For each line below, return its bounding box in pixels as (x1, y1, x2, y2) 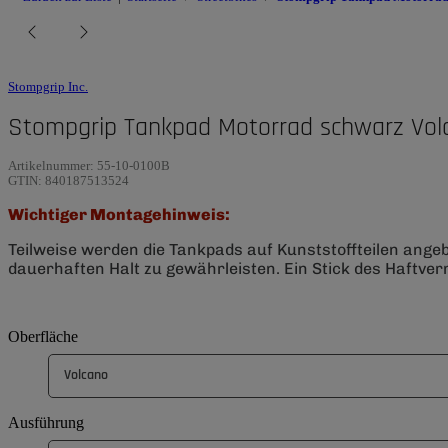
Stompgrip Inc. (8, 79, 88, 94)
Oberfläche (8, 327, 82, 345)
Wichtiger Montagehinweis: (8, 204, 230, 224)
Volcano (64, 365, 108, 384)
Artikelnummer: (8, 158, 97, 173)
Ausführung (8, 413, 88, 431)
